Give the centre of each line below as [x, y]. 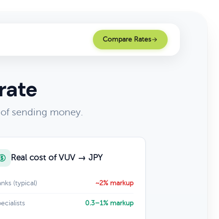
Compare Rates [127, 39]
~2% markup [114, 183]
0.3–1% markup [109, 203]
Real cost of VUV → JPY [56, 158]
